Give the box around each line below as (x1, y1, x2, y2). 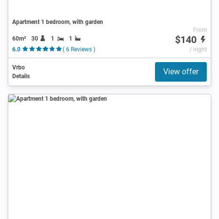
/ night (189, 45, 207, 53)
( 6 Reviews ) (62, 45, 95, 53)
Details (12, 72, 30, 80)
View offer (163, 66, 198, 76)
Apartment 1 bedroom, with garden (12, 18, 103, 25)
